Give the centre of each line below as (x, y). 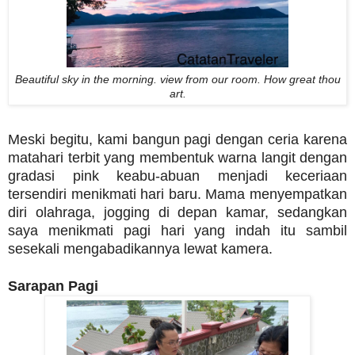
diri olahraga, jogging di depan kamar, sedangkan (177, 213)
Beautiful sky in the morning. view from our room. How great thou (177, 80)
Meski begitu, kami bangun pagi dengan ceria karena (177, 140)
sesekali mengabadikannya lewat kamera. (140, 249)
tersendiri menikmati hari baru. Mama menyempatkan (177, 195)
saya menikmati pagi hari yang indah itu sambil (177, 231)
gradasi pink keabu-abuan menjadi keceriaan (177, 176)
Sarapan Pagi (53, 286)
